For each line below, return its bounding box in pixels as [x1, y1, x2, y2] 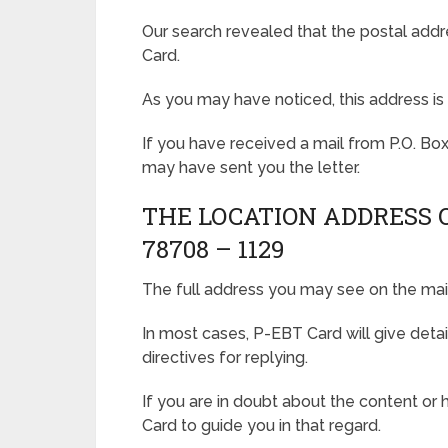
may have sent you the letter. [142, 158, 360, 177]
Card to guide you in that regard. [142, 416, 381, 435]
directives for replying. [142, 348, 308, 367]
